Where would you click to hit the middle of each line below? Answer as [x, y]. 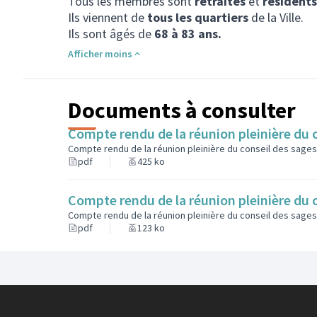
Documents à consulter [182, 111]
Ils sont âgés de [111, 34]
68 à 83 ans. [188, 34]
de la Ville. [276, 18]
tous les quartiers [198, 18]
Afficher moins [100, 54]
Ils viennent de [108, 18]
